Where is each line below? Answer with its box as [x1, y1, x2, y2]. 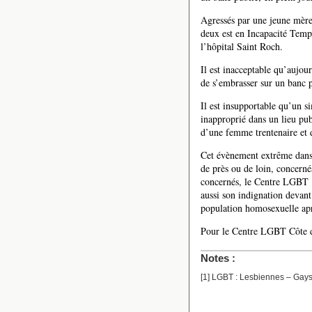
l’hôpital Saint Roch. [201, 39, 283, 53]
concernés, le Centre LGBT [201, 175, 309, 189]
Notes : [201, 252, 235, 264]
